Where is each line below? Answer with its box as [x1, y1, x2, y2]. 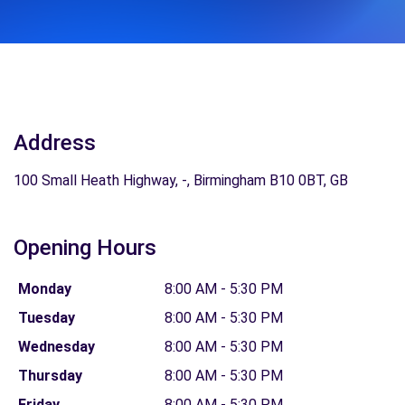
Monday [17, 280, 71, 297]
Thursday [17, 367, 82, 384]
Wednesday [17, 338, 95, 355]
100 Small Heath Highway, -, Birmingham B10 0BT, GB [14, 172, 348, 189]
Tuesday [17, 309, 75, 326]
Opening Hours [14, 235, 156, 260]
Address [14, 130, 96, 155]
